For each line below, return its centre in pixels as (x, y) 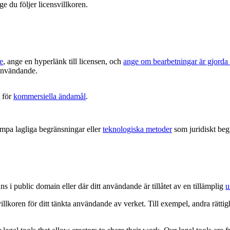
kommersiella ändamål (50, 97)
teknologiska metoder (137, 129)
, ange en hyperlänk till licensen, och (63, 62)
